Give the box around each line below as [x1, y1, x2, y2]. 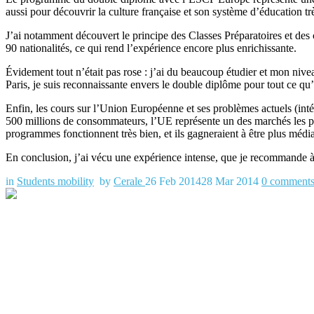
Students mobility [17, 175, 94, 188]
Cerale [114, 175, 145, 188]
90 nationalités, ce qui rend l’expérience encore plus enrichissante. [6, 42, 296, 55]
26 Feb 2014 [145, 175, 201, 188]
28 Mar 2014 [201, 175, 259, 188]
